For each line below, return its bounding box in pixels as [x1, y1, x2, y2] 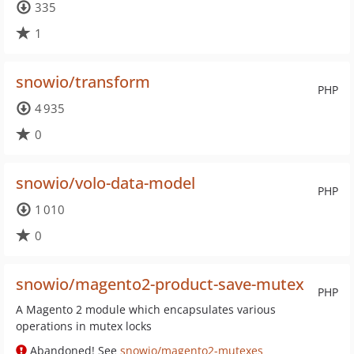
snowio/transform [16, 71, 150, 92]
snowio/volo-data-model [16, 172, 195, 194]
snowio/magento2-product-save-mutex [16, 273, 304, 295]
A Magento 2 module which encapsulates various [16, 302, 276, 317]
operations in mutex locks [16, 318, 152, 333]
